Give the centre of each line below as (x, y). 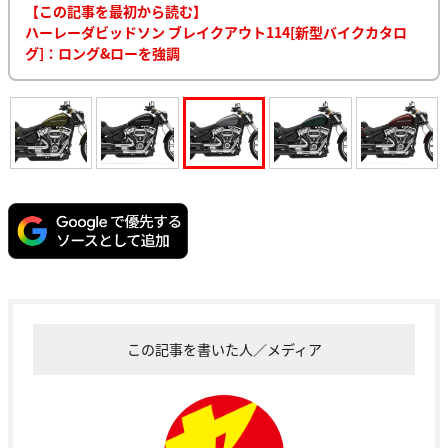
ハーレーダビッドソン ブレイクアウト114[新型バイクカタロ (216, 31)
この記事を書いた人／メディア (224, 349)
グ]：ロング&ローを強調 (102, 52)
